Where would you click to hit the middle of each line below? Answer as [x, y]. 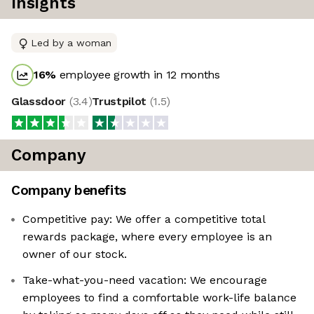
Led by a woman [71, 43]
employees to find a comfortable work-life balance [159, 298]
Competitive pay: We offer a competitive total [144, 219]
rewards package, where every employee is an [147, 237]
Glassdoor [40, 102]
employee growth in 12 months [138, 75]
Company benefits [69, 191]
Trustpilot [121, 102]
